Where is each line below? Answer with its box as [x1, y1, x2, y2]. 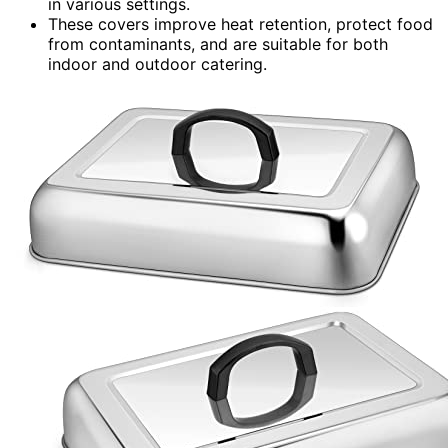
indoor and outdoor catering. [48, 53, 267, 74]
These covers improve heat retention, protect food [48, 13, 433, 34]
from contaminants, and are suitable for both [48, 33, 388, 54]
